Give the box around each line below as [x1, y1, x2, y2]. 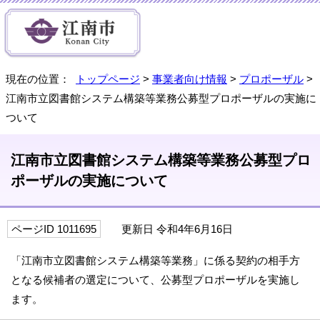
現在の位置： [6, 73, 76, 85]
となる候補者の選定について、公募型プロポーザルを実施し [11, 274, 300, 286]
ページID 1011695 [11, 223, 96, 235]
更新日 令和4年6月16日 [108, 223, 233, 235]
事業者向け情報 [152, 73, 227, 85]
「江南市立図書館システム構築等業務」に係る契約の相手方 [11, 254, 300, 266]
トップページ [76, 73, 140, 85]
